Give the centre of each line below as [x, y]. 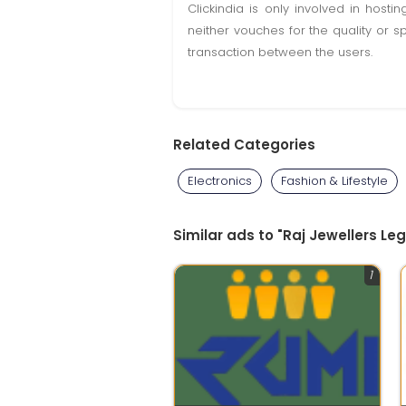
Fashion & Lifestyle [334, 181]
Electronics [220, 181]
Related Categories [244, 145]
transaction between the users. [280, 52]
